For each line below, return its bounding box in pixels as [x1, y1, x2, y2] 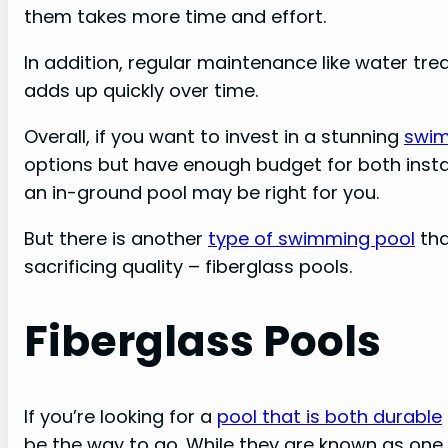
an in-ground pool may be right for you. [24, 180, 379, 206]
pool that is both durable [217, 403, 442, 429]
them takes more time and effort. [24, 3, 326, 29]
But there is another [24, 226, 208, 252]
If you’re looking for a [24, 403, 217, 429]
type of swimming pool [208, 226, 415, 252]
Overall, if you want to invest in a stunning [24, 124, 404, 150]
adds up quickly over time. [24, 77, 258, 103]
